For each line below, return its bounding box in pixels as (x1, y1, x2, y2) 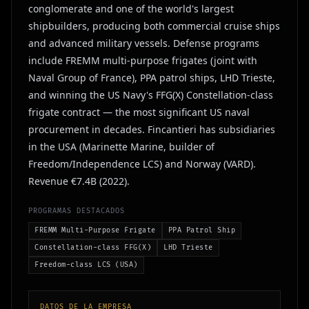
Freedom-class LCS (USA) (34, 261, 138, 269)
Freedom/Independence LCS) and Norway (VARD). (28, 157, 256, 170)
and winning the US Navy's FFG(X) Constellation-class (28, 88, 273, 101)
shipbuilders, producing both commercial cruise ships (28, 19, 280, 32)
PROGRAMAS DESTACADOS (28, 207, 125, 215)
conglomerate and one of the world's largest (28, 2, 234, 15)
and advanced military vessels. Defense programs (28, 37, 259, 50)
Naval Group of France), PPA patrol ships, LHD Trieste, (28, 71, 275, 84)
